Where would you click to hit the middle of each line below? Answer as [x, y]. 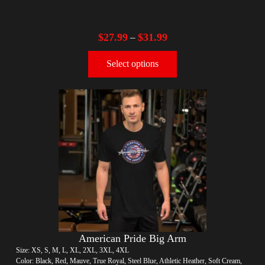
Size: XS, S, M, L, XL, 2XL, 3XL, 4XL [72, 250]
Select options [132, 64]
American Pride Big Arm [132, 238]
